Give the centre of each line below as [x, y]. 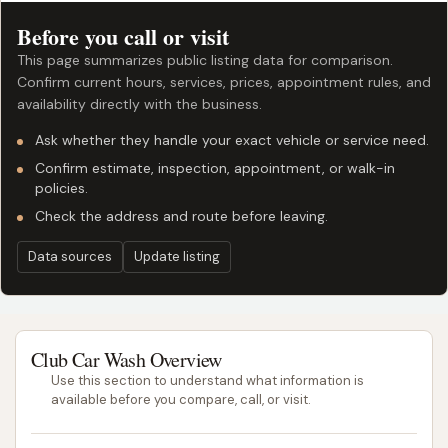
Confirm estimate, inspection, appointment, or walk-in [215, 168]
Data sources [70, 257]
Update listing [177, 257]
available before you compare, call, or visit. [181, 400]
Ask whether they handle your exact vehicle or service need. [232, 140]
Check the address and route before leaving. [181, 216]
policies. [61, 188]
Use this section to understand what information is [207, 381]
